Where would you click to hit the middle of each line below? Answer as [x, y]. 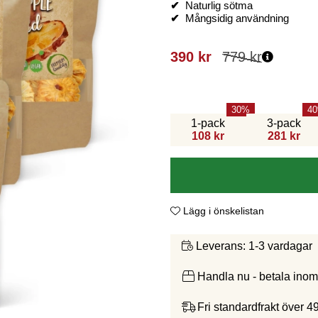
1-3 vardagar [280, 246]
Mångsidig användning [237, 19]
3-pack [284, 124]
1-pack [208, 124]
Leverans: [221, 246]
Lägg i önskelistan [224, 211]
